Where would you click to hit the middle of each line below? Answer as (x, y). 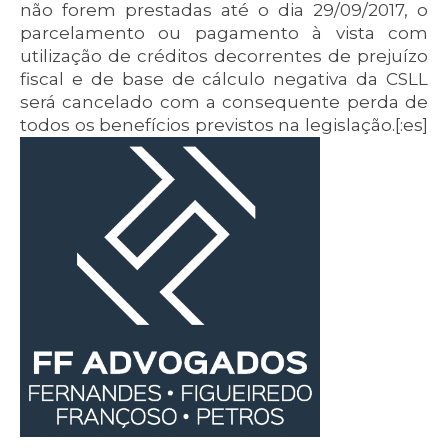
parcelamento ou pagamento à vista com (224, 33)
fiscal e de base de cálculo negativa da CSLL (224, 79)
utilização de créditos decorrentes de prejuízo (224, 56)
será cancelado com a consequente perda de (224, 102)
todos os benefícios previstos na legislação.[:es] (224, 125)
